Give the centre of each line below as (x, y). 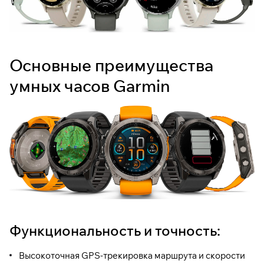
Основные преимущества (111, 65)
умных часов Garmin (90, 86)
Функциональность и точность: (115, 230)
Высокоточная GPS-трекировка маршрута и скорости (132, 255)
